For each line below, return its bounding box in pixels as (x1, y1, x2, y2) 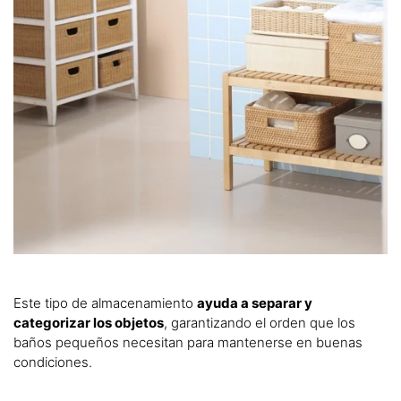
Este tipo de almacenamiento (13, 294, 197, 311)
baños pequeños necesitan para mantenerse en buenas (13, 333, 363, 351)
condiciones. (13, 353, 96, 371)
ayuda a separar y (197, 294, 312, 311)
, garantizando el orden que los (164, 313, 355, 331)
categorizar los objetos (13, 313, 164, 331)
